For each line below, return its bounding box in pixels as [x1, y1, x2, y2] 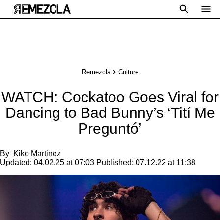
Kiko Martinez [13, 149, 61, 158]
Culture [118, 68, 138, 76]
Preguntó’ [78, 120, 142, 137]
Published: [96, 158, 134, 166]
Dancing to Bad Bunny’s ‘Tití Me [5, 105, 215, 121]
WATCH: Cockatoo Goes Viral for [1, 89, 219, 105]
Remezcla [82, 68, 110, 76]
